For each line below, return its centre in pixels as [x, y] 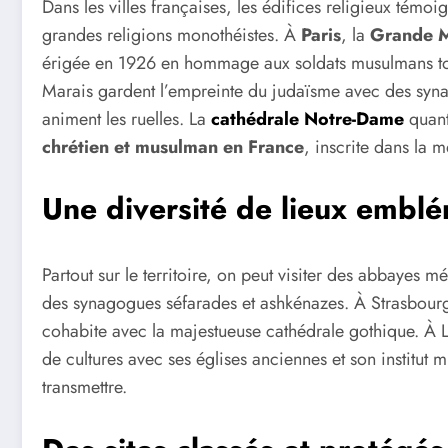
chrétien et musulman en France [173, 146]
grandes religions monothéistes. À [171, 34]
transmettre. [84, 387]
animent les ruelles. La [126, 118]
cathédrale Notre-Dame [307, 118]
